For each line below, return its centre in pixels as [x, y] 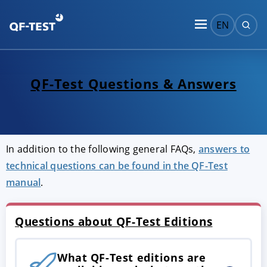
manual [24, 182]
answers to [224, 149]
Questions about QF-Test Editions [114, 221]
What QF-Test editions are [132, 257]
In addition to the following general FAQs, [102, 149]
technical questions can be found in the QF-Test [117, 166]
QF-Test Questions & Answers [133, 84]
